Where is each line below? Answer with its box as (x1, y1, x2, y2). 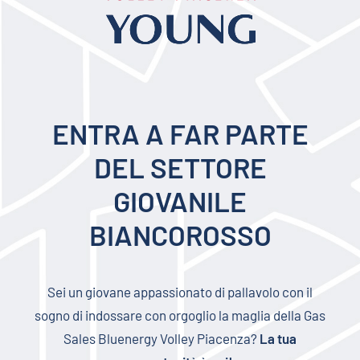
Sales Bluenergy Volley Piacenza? (63, 330, 260, 346)
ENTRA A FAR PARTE (51, 117, 309, 150)
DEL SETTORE (93, 150, 267, 184)
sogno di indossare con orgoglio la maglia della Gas (35, 307, 325, 323)
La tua (260, 330, 297, 346)
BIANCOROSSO (88, 218, 272, 252)
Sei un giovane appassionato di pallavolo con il (47, 284, 313, 300)
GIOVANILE (113, 184, 247, 218)
